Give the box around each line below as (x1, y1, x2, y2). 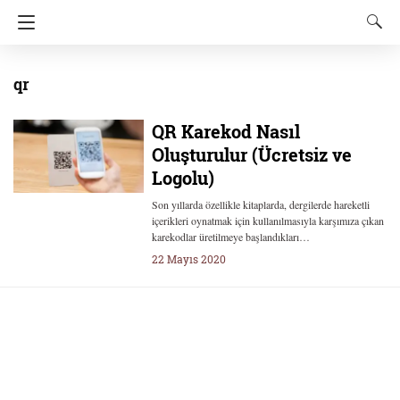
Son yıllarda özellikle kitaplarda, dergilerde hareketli (151, 197, 370, 212)
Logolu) (151, 166, 214, 189)
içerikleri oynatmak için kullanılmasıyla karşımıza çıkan (151, 213, 384, 228)
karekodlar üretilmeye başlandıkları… (151, 229, 310, 244)
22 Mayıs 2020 (151, 252, 226, 266)
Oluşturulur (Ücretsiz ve (151, 143, 352, 166)
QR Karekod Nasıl (151, 120, 300, 143)
